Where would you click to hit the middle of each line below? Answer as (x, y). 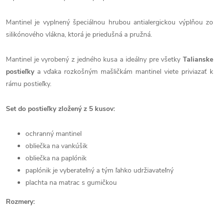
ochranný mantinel (54, 134)
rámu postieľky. (29, 84)
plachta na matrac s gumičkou (71, 183)
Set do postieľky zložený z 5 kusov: (60, 109)
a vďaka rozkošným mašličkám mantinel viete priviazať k (124, 72)
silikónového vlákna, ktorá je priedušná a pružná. (79, 34)
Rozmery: (20, 202)
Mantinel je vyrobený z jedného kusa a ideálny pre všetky (94, 59)
